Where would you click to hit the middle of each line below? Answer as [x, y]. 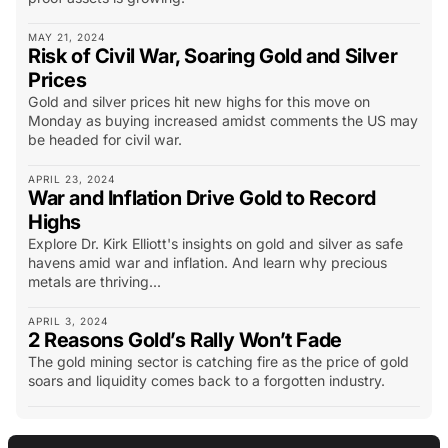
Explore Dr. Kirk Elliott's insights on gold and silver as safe [215, 243]
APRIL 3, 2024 [69, 321]
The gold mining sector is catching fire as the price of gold [218, 361]
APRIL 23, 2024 [72, 179]
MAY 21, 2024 [67, 37]
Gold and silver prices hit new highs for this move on [199, 101]
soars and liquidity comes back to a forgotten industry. [206, 380]
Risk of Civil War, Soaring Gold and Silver [213, 56]
